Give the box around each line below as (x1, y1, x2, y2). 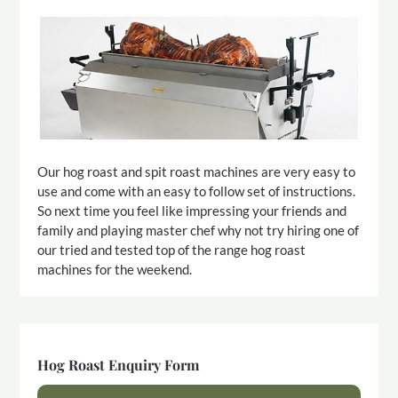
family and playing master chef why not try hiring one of (37, 222, 360, 239)
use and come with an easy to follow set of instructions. (37, 183, 356, 200)
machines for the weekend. (37, 261, 193, 278)
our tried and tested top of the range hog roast (37, 242, 306, 259)
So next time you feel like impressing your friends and (37, 203, 347, 219)
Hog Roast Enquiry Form (37, 355, 200, 375)
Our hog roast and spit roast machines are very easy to (37, 163, 356, 180)
